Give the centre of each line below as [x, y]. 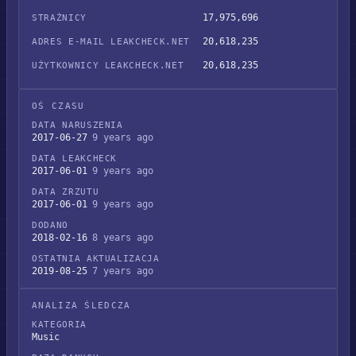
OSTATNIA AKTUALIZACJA [96, 259]
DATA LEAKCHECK [75, 159]
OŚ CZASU [58, 106]
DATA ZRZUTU [66, 192]
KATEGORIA [59, 325]
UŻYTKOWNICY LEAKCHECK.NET [108, 66]
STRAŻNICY [59, 18]
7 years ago [123, 271]
